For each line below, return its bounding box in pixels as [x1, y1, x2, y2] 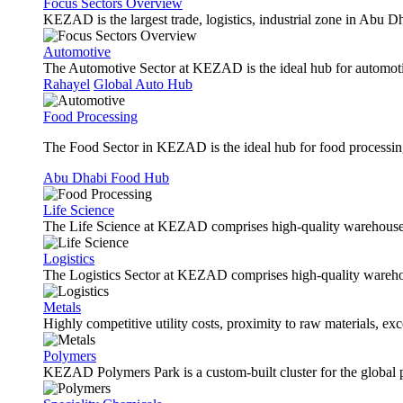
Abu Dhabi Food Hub [43, 170, 169, 185]
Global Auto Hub [94, 76, 193, 92]
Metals [43, 300, 81, 315]
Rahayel [43, 76, 90, 92]
